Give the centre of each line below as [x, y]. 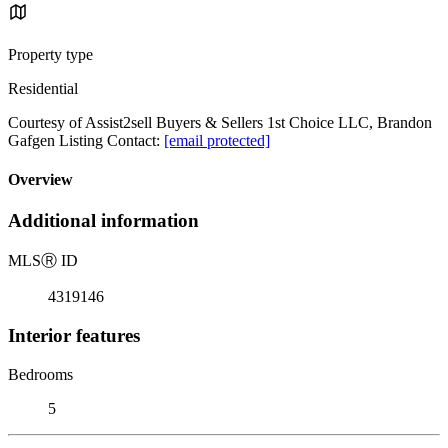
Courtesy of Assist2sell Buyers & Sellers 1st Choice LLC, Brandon [220, 122]
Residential [43, 88]
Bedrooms [40, 374]
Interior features [74, 335]
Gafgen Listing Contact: [86, 140]
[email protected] [217, 140]
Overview [40, 180]
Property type [50, 54]
